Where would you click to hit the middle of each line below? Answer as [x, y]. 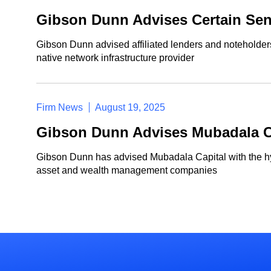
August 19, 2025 [130, 107]
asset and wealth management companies [127, 170]
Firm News [61, 107]
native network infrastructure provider [115, 58]
